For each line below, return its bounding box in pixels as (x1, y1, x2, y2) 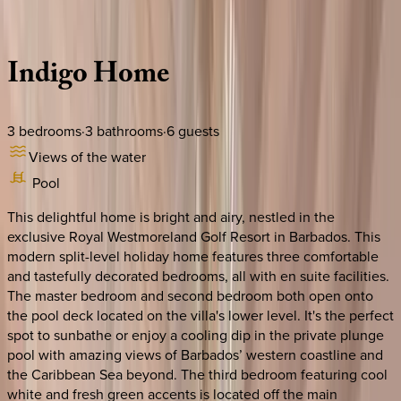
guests (175, 120, 219, 141)
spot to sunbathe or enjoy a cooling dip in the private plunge (7, 324, 384, 345)
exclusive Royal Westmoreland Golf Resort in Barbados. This (7, 226, 380, 246)
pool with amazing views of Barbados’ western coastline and (7, 344, 383, 364)
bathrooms (93, 120, 163, 141)
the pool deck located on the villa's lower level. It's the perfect (7, 304, 394, 325)
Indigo (7, 53, 88, 102)
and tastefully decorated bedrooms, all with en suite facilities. (7, 265, 389, 286)
